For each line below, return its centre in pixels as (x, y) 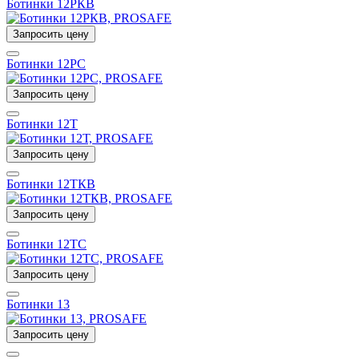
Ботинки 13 (38, 304)
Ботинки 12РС (46, 63)
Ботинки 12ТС (46, 244)
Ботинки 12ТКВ (51, 184)
